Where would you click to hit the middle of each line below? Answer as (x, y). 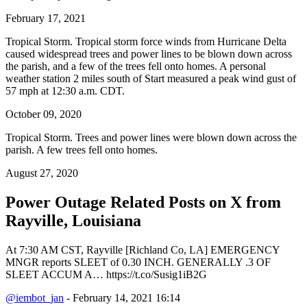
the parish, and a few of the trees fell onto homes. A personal (136, 66)
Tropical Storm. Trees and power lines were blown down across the (151, 138)
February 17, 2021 (46, 19)
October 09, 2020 (44, 114)
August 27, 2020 (42, 173)
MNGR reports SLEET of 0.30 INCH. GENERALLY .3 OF (138, 262)
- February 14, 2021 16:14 (122, 298)
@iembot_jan (35, 298)
